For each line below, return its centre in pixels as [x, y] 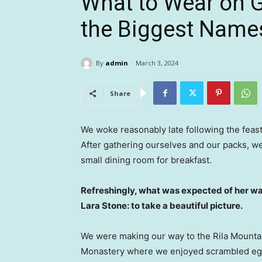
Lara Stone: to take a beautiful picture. [162, 206]
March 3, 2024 [157, 63]
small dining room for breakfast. [146, 160]
